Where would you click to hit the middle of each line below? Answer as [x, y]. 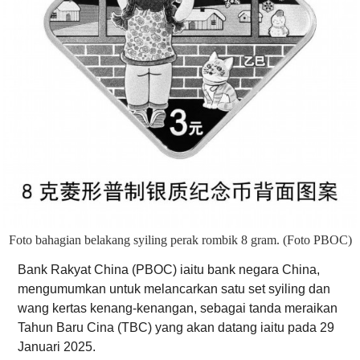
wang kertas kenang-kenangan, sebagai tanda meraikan [178, 308]
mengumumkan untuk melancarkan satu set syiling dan [174, 288]
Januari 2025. [57, 346]
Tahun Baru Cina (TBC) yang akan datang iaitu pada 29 [176, 327]
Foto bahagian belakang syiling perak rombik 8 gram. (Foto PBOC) [180, 239]
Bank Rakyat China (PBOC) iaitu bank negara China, [169, 269]
